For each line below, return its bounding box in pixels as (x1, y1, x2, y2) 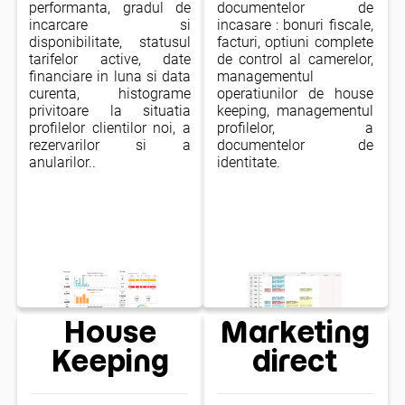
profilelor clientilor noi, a (29, 118, 192, 137)
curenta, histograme (29, 84, 192, 102)
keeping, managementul (217, 101, 373, 119)
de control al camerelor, (217, 50, 373, 68)
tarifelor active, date (29, 50, 192, 68)
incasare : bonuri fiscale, (217, 15, 373, 33)
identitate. (217, 153, 281, 171)
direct (252, 342, 338, 381)
